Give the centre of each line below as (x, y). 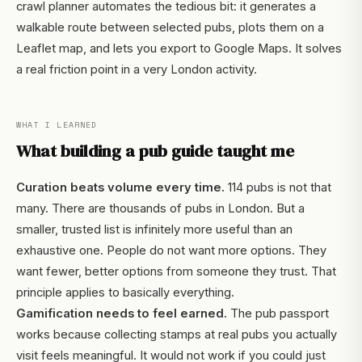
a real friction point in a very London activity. (137, 69)
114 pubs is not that (278, 187)
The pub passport (278, 313)
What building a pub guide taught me (155, 150)
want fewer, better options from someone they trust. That (176, 271)
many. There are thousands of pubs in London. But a (160, 208)
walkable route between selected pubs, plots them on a (170, 27)
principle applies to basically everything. (125, 292)
